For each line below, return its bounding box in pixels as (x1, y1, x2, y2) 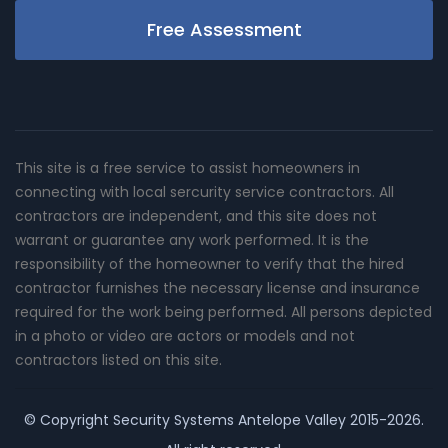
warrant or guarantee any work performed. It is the (15, 229, 369, 250)
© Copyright (24, 409, 113, 430)
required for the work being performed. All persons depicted (15, 301, 432, 322)
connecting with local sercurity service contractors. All (15, 181, 394, 202)
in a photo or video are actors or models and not (15, 325, 355, 346)
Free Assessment (146, 16, 302, 42)
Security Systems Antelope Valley (113, 409, 346, 430)
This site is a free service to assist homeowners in (15, 157, 360, 178)
